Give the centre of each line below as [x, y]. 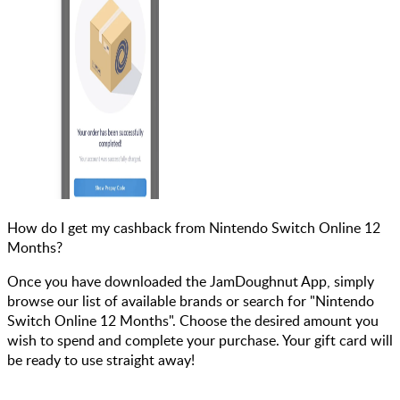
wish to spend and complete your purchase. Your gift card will [200, 340]
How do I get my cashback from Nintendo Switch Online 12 [194, 227]
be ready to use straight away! [101, 359]
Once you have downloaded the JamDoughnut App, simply [191, 281]
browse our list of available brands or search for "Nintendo [191, 300]
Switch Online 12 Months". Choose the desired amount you [193, 320]
